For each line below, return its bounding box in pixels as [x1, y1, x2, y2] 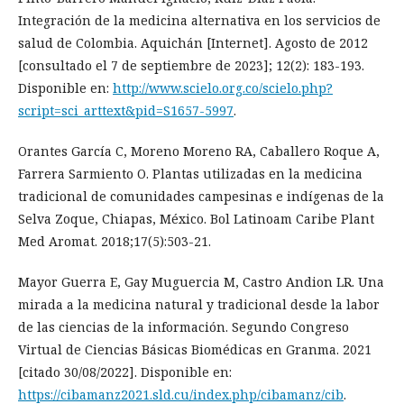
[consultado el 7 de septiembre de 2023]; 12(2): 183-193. [18, 56, 364, 74]
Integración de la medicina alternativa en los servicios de [18, 11, 381, 29]
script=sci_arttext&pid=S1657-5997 [18, 101, 234, 119]
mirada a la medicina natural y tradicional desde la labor [18, 295, 380, 313]
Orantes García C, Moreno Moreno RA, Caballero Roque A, [18, 142, 380, 160]
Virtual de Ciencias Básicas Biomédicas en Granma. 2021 [18, 340, 372, 358]
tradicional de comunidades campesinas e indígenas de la [18, 187, 384, 205]
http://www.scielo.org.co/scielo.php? [113, 78, 333, 96]
